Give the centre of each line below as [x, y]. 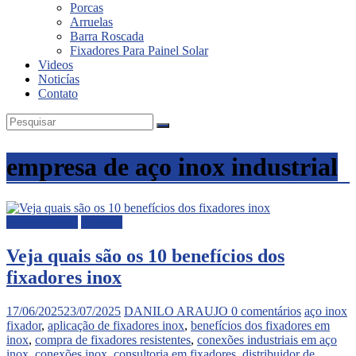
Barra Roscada [107, 36]
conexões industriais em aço [267, 339]
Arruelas [91, 22]
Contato [58, 93]
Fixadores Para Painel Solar [139, 50]
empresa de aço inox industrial [172, 167]
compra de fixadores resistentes [113, 339]
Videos [56, 65]
